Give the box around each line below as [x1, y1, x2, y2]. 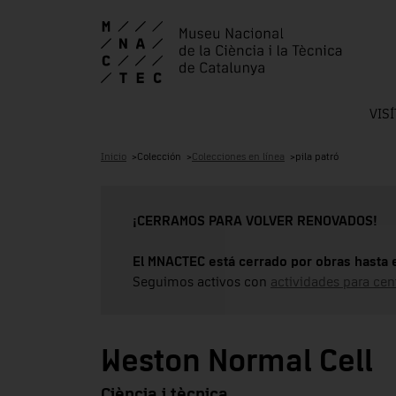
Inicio [101, 151, 126, 163]
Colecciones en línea [192, 151, 285, 163]
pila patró [295, 151, 339, 163]
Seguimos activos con [133, 274, 270, 289]
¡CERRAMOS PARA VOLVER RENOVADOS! [133, 213, 377, 228]
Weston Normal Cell [101, 346, 373, 379]
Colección [137, 151, 181, 163]
